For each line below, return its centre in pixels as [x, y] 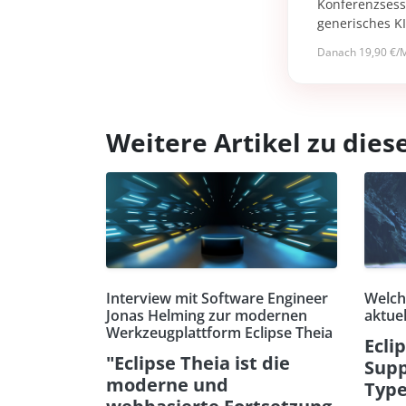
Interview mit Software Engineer [217, 298]
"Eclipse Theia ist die [198, 362]
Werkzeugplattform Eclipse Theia [219, 332]
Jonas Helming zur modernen [207, 315]
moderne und [167, 384]
